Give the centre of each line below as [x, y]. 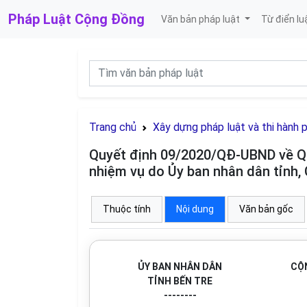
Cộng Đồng [110, 19]
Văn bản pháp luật [201, 19]
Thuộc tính [127, 209]
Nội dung [195, 209]
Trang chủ [113, 127]
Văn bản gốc [266, 209]
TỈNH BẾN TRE [180, 281]
